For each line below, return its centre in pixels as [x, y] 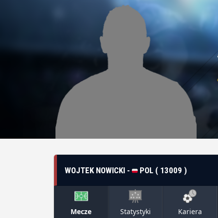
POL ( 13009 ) [162, 170]
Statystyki [135, 211]
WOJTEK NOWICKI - [98, 170]
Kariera [190, 211]
